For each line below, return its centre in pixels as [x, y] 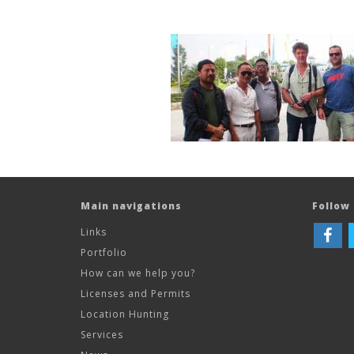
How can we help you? [138, 273]
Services [102, 335]
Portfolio [104, 252]
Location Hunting [125, 314]
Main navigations [131, 206]
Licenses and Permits [136, 294]
